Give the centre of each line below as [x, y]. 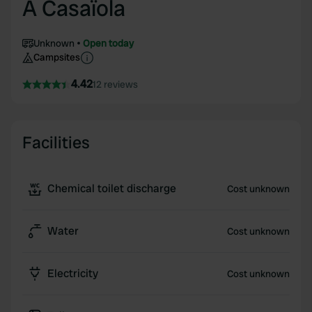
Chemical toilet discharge [112, 188]
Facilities [56, 142]
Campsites [57, 57]
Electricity [73, 273]
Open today [108, 43]
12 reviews [115, 84]
